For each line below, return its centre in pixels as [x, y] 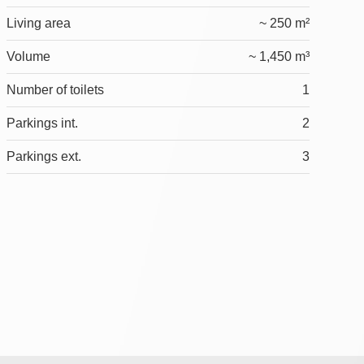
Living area [38, 24]
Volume [28, 57]
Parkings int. [42, 123]
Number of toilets [55, 90]
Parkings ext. [43, 157]
